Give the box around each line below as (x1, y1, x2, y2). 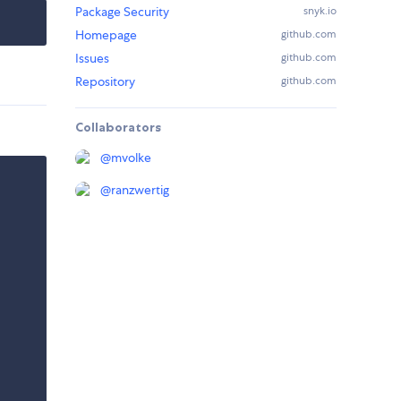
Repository (75, 73, 135, 90)
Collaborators (75, 119, 161, 136)
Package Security (75, 4, 169, 21)
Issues (75, 50, 109, 67)
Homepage (75, 27, 137, 44)
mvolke (111, 149, 151, 166)
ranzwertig (111, 182, 169, 199)
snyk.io (303, 4, 337, 19)
